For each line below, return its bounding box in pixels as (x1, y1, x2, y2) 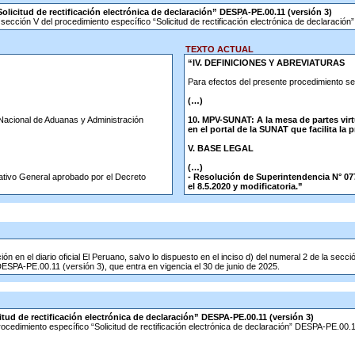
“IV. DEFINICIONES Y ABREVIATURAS (187, 58, 345, 67)
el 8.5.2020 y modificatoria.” (187, 181, 303, 191)
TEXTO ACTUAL (178, 44, 254, 54)
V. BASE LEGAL (187, 143, 254, 153)
